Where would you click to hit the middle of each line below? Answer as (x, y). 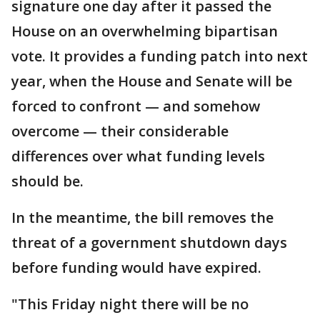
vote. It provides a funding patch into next (160, 56)
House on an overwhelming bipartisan (145, 31)
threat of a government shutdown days (149, 242)
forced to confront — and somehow (136, 106)
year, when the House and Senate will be (152, 81)
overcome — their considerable (120, 131)
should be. (47, 181)
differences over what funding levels (138, 156)
